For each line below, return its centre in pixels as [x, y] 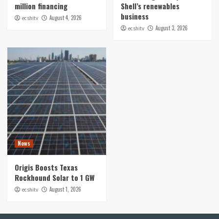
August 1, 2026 [65, 189]
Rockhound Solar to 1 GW [55, 177]
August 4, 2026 [66, 18]
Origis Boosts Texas [46, 167]
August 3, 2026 [171, 28]
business [134, 16]
